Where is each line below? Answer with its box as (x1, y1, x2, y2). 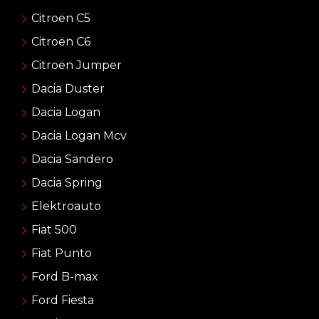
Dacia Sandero (31, 152, 113, 167)
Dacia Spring (31, 176, 103, 190)
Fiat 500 (31, 223, 77, 237)
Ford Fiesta (31, 293, 94, 308)
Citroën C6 (31, 35, 90, 49)
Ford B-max (31, 270, 98, 284)
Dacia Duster (31, 82, 105, 96)
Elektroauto (31, 199, 101, 214)
